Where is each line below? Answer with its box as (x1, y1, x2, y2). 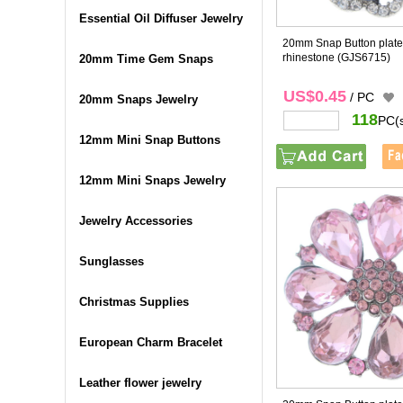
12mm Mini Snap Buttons (79, 133, 220, 147)
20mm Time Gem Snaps (79, 52, 213, 66)
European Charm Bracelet (79, 336, 222, 349)
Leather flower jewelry (79, 376, 201, 390)
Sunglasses (79, 255, 144, 268)
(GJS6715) (337, 51, 390, 64)
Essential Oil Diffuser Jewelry (79, 12, 243, 25)
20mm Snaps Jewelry (79, 93, 198, 106)
